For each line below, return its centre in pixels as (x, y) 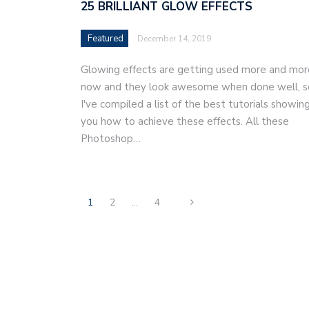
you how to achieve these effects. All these (185, 121)
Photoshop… (111, 138)
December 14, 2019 (174, 38)
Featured (106, 38)
